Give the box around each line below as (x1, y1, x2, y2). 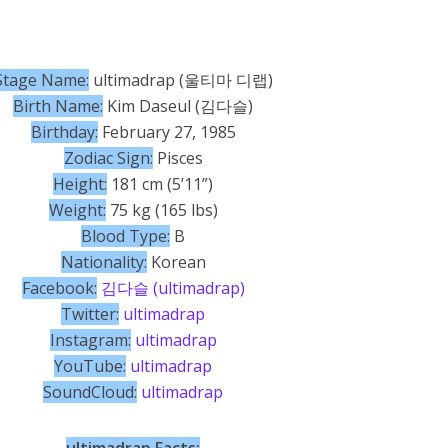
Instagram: (49, 329, 131, 351)
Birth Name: (13, 95, 104, 117)
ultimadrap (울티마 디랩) (88, 69, 273, 91)
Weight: (48, 199, 106, 221)
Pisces (152, 147, 203, 169)
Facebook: (21, 277, 97, 299)
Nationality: (60, 251, 147, 273)
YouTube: (54, 355, 127, 377)
